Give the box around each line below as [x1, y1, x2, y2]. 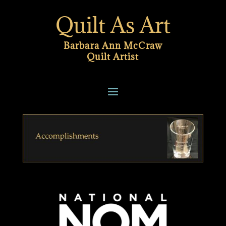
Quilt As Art [55, 11, 171, 39]
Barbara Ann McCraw [64, 40, 162, 51]
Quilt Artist [87, 51, 139, 63]
